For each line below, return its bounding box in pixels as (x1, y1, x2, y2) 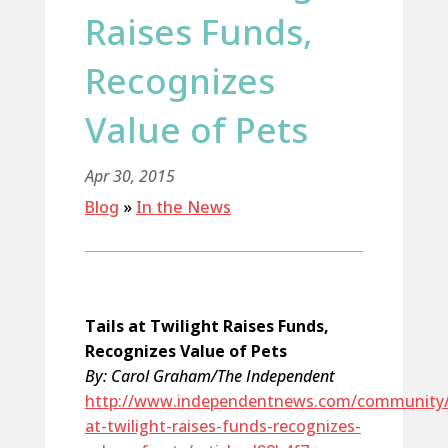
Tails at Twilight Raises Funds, (84, 315, 329, 337)
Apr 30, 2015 (84, 165, 175, 187)
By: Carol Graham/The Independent (84, 365, 335, 387)
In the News (135, 196, 231, 218)
